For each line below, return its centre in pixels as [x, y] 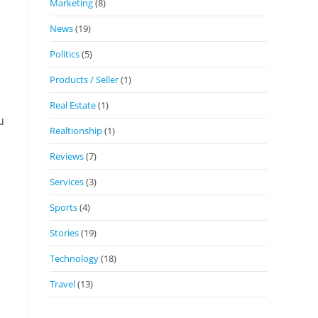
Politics [65, 54]
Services [67, 181]
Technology [74, 258]
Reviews [67, 156]
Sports [64, 207]
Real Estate [73, 105]
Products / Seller [84, 79]
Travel [62, 284]
